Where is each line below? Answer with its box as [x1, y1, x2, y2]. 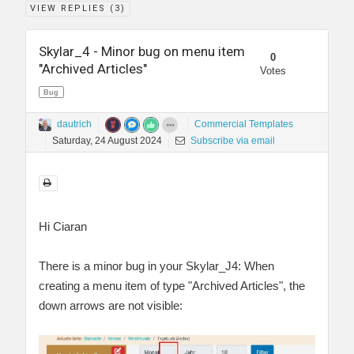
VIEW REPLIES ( [30, 2, 115, 13]
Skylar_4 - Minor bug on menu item [39, 43, 245, 60]
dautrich [57, 119, 92, 130]
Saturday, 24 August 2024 [52, 134, 162, 146]
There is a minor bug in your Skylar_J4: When [39, 258, 274, 273]
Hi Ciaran [39, 219, 87, 233]
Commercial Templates [194, 119, 293, 130]
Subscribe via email [188, 134, 275, 146]
